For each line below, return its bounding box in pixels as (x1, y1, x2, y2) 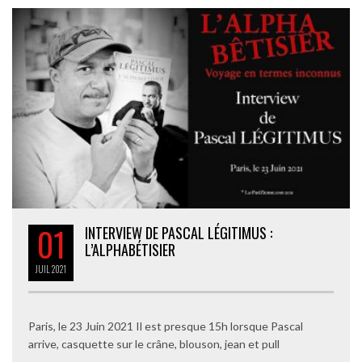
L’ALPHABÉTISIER (85, 239, 175, 261)
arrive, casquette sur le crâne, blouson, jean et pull (28, 337, 280, 351)
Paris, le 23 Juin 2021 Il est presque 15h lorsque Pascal (28, 319, 303, 334)
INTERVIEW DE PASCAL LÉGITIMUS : (85, 222, 272, 244)
